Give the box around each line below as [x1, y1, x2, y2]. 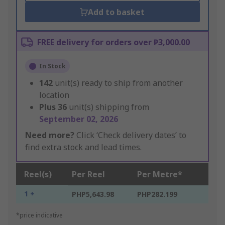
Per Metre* [137, 169, 182, 180]
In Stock [39, 62, 66, 71]
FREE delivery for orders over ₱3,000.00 [37, 37, 190, 48]
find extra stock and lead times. [25, 142, 142, 153]
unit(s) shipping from [69, 101, 149, 113]
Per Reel [72, 169, 105, 180]
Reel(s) [24, 169, 52, 180]
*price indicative [16, 211, 63, 220]
